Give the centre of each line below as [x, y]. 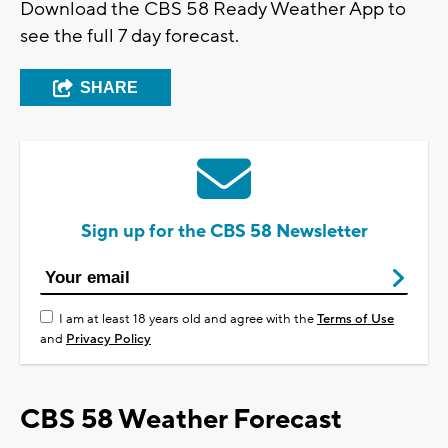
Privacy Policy [108, 339]
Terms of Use [355, 319]
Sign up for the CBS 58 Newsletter [224, 232]
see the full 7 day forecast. [129, 36]
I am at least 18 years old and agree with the [188, 319]
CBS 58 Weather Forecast [181, 420]
